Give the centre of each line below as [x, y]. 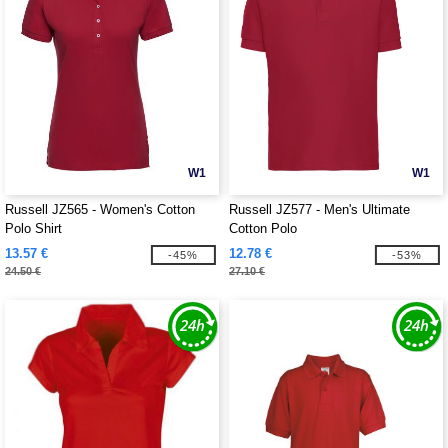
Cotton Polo [263, 228]
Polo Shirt [33, 228]
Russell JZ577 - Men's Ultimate [319, 209]
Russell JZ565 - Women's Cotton [100, 209]
